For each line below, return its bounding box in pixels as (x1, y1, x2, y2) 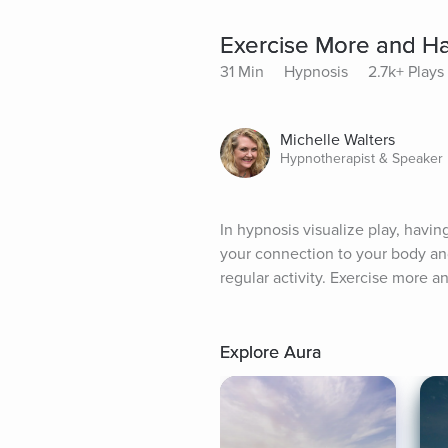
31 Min (220, 62, 264, 83)
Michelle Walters (280, 130, 395, 151)
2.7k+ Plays (368, 62, 444, 83)
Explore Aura (220, 341, 321, 364)
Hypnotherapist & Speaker (280, 150, 443, 168)
